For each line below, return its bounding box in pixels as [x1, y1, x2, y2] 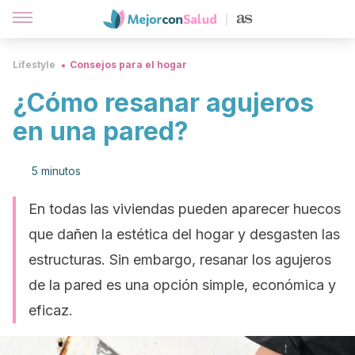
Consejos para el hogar [70, 59, 187, 71]
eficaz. [29, 302, 73, 319]
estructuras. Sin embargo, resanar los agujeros [29, 251, 331, 268]
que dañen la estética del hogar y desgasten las [29, 226, 340, 242]
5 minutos [32, 164, 81, 177]
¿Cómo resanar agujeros [13, 87, 314, 118]
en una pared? [13, 116, 189, 147]
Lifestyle [13, 59, 55, 71]
